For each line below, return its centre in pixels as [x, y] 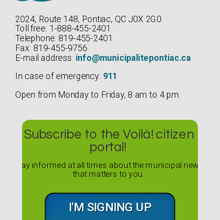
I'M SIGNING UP [110, 207]
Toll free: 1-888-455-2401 [63, 29]
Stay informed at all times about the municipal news [109, 165]
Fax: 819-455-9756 [51, 48]
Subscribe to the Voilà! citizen [109, 134]
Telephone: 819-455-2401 [64, 38]
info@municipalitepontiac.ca [133, 58]
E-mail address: [45, 58]
